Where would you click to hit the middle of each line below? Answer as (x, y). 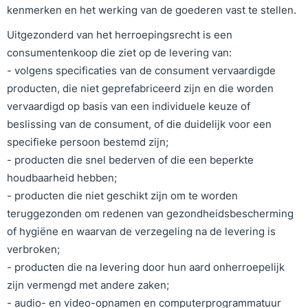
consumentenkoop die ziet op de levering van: (119, 53)
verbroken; (33, 249)
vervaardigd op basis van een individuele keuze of (129, 106)
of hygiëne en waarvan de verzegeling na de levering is (141, 231)
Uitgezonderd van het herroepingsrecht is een (120, 35)
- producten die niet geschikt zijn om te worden (122, 196)
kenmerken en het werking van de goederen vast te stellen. (152, 10)
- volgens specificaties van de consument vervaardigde (141, 70)
